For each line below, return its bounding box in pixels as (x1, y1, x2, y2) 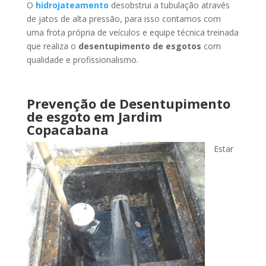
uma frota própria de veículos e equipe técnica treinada (26, 27, 239, 38)
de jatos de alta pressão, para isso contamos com (26, 13, 221, 24)
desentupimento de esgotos (78, 40, 201, 52)
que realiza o (26, 40, 78, 52)
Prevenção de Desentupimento (26, 94, 230, 112)
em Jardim (93, 107, 162, 125)
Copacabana (26, 121, 109, 138)
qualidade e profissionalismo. (26, 54, 138, 65)
